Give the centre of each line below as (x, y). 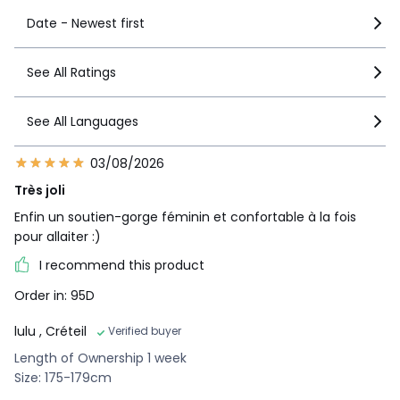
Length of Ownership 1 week (100, 358)
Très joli (40, 190)
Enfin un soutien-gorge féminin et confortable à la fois (185, 217)
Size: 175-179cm (63, 377)
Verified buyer (145, 330)
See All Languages (83, 121)
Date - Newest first (86, 23)
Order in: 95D (54, 295)
